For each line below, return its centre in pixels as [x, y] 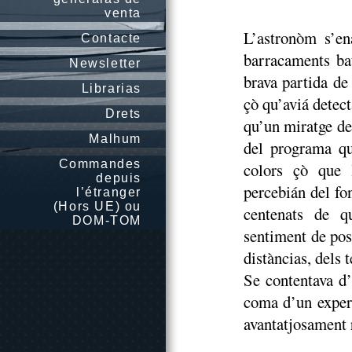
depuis [119, 178]
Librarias [111, 88]
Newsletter [105, 63]
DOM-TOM [106, 220]
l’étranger [109, 192]
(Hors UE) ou [97, 206]
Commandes [100, 164]
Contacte [111, 38]
